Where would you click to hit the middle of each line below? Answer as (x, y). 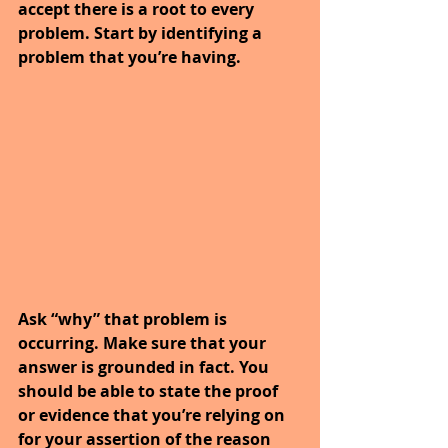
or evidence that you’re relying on (153, 414)
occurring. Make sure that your (144, 342)
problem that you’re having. (129, 56)
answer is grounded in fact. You (145, 366)
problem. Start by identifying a (142, 32)
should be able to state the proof (150, 390)
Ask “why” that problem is (124, 318)
